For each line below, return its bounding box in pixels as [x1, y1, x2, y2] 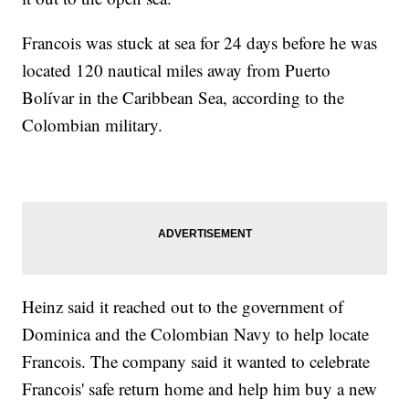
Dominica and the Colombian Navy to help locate [22, 322, 370, 346]
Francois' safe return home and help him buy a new [22, 377, 378, 401]
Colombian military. [22, 113, 163, 137]
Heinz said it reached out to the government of [22, 295, 344, 319]
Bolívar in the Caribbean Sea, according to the [22, 86, 345, 110]
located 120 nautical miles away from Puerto [22, 58, 331, 82]
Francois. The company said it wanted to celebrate [22, 350, 371, 373]
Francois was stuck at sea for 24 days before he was [22, 31, 378, 55]
